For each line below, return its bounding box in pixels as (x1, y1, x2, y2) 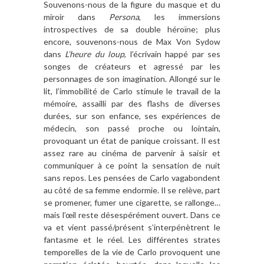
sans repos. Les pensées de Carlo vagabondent (44, 172, 220, 183)
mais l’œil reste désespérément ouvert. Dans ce (44, 209, 220, 220)
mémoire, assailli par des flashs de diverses (44, 98, 220, 108)
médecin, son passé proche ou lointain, (44, 123, 220, 133)
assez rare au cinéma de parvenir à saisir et (44, 147, 220, 158)
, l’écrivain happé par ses (124, 48, 221, 59)
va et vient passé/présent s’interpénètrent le (44, 222, 220, 232)
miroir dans (44, 11, 109, 22)
